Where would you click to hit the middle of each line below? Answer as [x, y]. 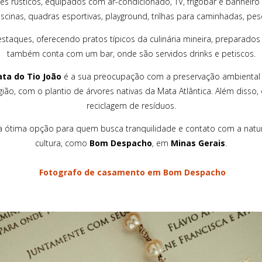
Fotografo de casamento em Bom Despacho [132, 172]
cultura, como [62, 143]
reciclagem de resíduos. [131, 105]
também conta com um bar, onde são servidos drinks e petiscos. [131, 53]
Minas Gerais [198, 143]
